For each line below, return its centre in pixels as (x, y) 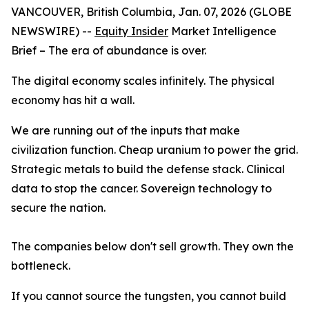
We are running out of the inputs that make (126, 130)
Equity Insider (131, 31)
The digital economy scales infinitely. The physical (143, 81)
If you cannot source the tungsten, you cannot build (149, 296)
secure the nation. (58, 208)
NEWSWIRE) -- (53, 31)
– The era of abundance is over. (121, 50)
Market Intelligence (224, 31)
